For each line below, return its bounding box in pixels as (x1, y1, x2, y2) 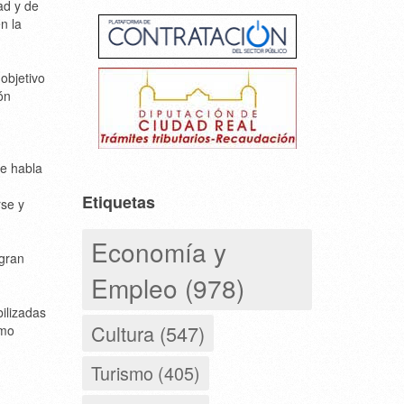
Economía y (91, 233, 226, 270)
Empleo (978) (91, 269, 244, 306)
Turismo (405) (91, 359, 200, 386)
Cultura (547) (91, 318, 205, 347)
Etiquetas (82, 189, 155, 214)
